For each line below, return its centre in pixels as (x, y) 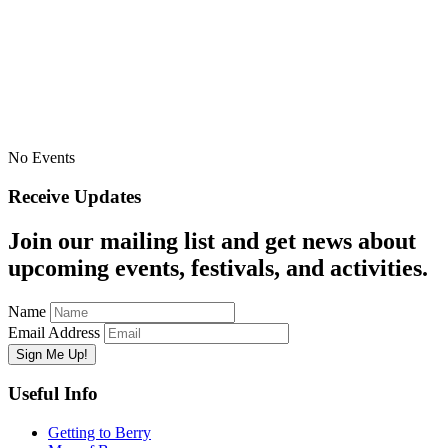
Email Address (56, 332)
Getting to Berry (99, 433)
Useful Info (53, 394)
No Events (41, 158)
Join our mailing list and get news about (212, 240)
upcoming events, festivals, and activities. (218, 267)
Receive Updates (74, 196)
